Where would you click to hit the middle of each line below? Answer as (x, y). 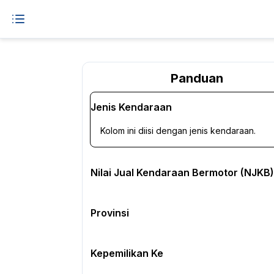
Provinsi (110, 213)
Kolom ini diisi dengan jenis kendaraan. (178, 130)
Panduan (197, 78)
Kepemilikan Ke (127, 253)
